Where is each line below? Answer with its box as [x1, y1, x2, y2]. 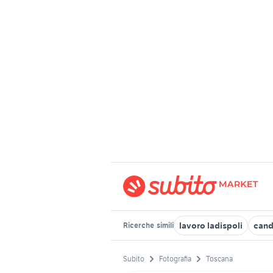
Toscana [206, 254, 233, 264]
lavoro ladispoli [179, 220, 243, 231]
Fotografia [159, 254, 191, 264]
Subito [123, 254, 144, 264]
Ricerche [123, 221, 155, 230]
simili [155, 221, 174, 230]
